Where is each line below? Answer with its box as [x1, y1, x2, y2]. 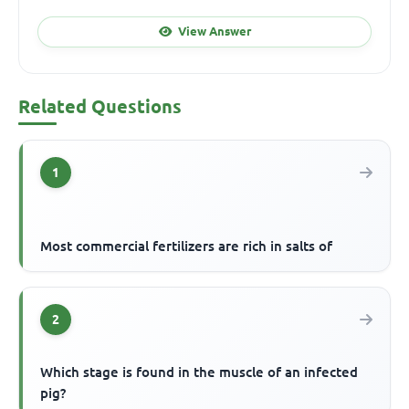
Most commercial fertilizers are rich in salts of [40, 237, 333, 254]
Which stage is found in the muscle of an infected [40, 363, 359, 380]
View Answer [177, 25, 251, 38]
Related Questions [18, 95, 182, 117]
